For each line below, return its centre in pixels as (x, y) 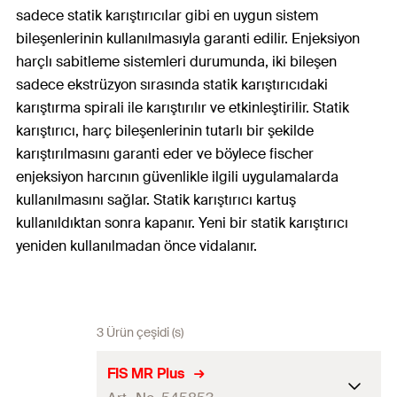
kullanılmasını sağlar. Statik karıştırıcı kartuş (156, 200)
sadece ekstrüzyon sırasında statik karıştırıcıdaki (172, 85)
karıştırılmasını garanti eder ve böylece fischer (165, 154)
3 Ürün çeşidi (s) (140, 333)
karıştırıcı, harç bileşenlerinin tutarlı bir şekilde (165, 131)
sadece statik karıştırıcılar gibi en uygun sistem (167, 16)
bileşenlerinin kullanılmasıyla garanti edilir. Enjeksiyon (188, 39)
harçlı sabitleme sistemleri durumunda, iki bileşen (176, 62)
